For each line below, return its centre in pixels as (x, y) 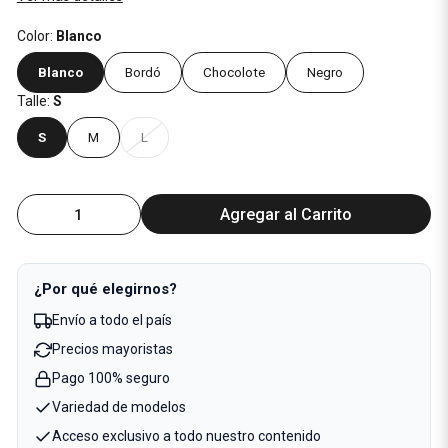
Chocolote (233, 72)
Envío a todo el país (111, 320)
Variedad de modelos (118, 407)
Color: (36, 36)
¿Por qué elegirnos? (105, 289)
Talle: (34, 101)
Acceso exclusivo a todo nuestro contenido (186, 436)
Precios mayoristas (112, 349)
